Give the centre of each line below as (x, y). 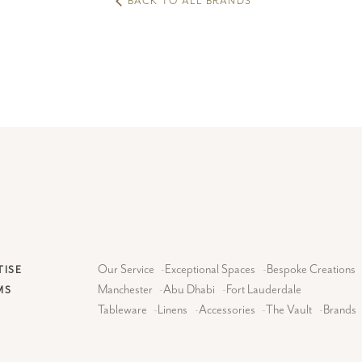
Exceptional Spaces (210, 269)
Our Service (126, 269)
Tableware (122, 310)
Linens (173, 310)
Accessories (227, 310)
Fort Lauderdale (263, 290)
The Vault (289, 310)
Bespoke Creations (311, 269)
